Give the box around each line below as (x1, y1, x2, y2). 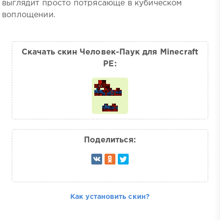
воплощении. (2, 11, 55, 19)
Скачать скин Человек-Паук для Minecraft (21, 48, 199, 56)
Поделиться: (84, 136, 136, 144)
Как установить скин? (70, 193, 150, 200)
